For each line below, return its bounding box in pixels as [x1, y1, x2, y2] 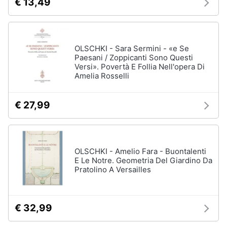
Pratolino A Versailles [74, 165, 151, 174]
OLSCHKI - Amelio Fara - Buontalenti [74, 146, 206, 156]
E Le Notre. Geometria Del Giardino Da [74, 156, 212, 165]
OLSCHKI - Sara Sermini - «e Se [74, 44, 189, 53]
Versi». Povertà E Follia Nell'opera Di [74, 62, 205, 71]
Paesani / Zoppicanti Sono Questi [74, 53, 193, 62]
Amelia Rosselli [74, 71, 129, 81]
